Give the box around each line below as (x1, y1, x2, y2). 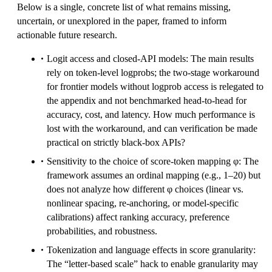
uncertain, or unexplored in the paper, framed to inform (17, 15, 226, 26)
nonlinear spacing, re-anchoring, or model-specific (47, 197, 239, 208)
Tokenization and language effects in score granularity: (47, 244, 256, 255)
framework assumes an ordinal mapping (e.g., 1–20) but (47, 169, 260, 180)
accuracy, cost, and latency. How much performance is (47, 109, 255, 120)
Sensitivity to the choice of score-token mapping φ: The (47, 155, 259, 166)
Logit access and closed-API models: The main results (47, 53, 254, 64)
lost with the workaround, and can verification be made (47, 123, 257, 134)
